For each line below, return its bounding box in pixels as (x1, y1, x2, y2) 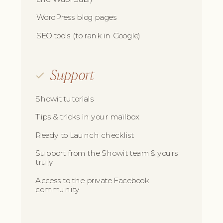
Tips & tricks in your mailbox (35, 112, 140, 122)
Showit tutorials (35, 94, 94, 104)
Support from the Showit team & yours (35, 148, 178, 158)
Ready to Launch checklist (35, 130, 134, 140)
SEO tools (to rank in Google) (36, 30, 141, 41)
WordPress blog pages (36, 12, 116, 22)
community (35, 184, 80, 195)
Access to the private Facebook (35, 175, 149, 186)
